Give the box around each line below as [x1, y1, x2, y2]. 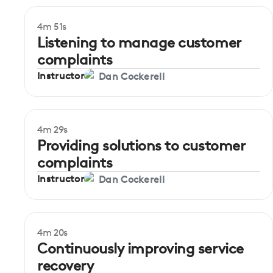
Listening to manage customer [37, 34, 241, 51]
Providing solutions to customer [37, 136, 246, 154]
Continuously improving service [37, 239, 244, 257]
